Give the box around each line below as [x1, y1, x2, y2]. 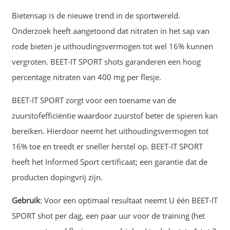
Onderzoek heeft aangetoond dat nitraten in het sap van [11, 25, 209, 36]
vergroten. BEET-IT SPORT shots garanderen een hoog [11, 56, 201, 67]
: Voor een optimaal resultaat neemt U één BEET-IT [40, 195, 218, 205]
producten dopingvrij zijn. [11, 171, 103, 182]
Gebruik [11, 195, 40, 205]
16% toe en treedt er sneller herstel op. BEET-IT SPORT [11, 141, 203, 151]
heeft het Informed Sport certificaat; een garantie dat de [11, 156, 207, 167]
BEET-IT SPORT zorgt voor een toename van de [11, 94, 176, 105]
